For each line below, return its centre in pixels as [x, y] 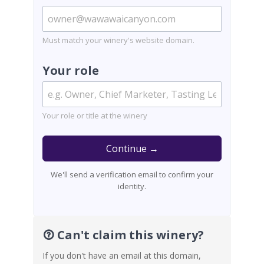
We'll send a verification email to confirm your [132, 174]
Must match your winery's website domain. [118, 40]
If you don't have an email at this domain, [122, 255]
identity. [132, 186]
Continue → [132, 148]
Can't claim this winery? [129, 235]
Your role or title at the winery [95, 115]
